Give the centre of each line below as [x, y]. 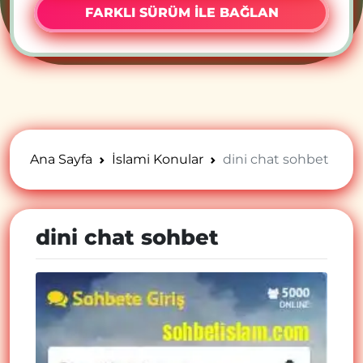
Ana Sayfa [61, 159]
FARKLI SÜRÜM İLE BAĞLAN [181, 13]
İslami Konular [158, 159]
